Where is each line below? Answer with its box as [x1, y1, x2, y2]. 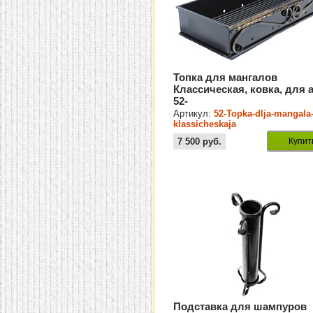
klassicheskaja [173, 119, 237, 130]
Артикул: [173, 108, 214, 119]
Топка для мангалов [173, 71, 278, 84]
